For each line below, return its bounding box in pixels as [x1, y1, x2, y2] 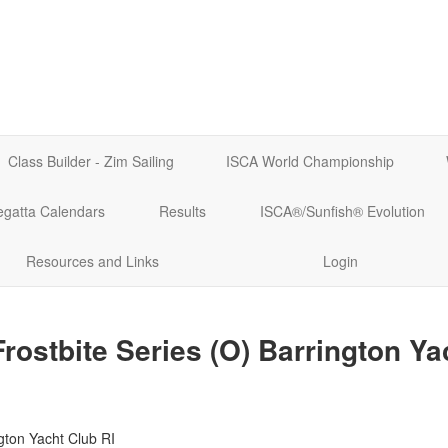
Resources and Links [26, 250, 159, 271]
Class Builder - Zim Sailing [8, 150, 175, 171]
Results [158, 200, 206, 221]
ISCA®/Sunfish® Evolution [259, 200, 425, 221]
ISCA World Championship [226, 150, 395, 171]
